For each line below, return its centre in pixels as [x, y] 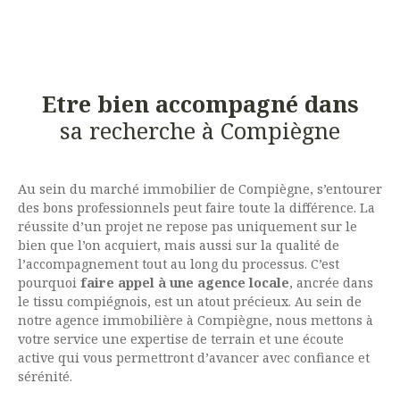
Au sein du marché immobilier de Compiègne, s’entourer [200, 188]
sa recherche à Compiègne [200, 130]
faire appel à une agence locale [185, 282]
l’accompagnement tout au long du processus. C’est [179, 263]
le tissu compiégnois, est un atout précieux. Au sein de [190, 301]
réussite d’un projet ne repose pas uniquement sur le [187, 226]
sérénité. [47, 376]
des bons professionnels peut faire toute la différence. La [196, 207]
